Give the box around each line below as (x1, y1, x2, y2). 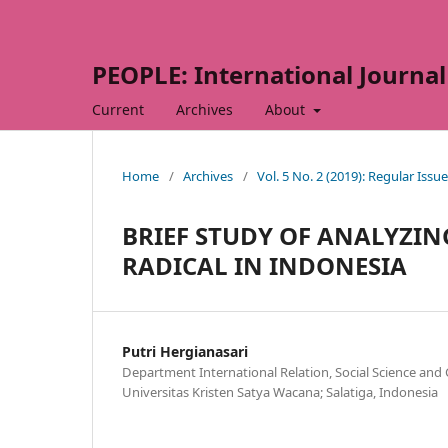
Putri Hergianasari (122, 341, 248, 361)
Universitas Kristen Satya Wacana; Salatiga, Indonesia (122, 382, 438, 401)
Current (92, 99, 144, 119)
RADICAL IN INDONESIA (122, 248, 407, 282)
